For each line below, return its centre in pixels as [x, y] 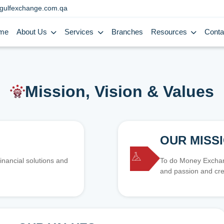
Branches [127, 32]
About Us [33, 32]
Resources [170, 32]
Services [80, 32]
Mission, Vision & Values [119, 91]
